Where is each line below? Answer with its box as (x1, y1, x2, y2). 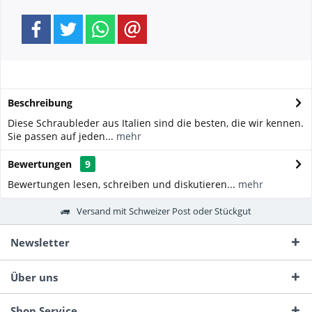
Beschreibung (8, 96, 72, 109)
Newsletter (10, 235, 70, 249)
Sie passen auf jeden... (8, 130, 114, 143)
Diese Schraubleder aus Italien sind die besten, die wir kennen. (8, 116, 304, 130)
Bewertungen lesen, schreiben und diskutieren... (8, 178, 235, 191)
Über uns (10, 270, 58, 284)
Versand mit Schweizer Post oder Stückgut (77, 204, 251, 217)
